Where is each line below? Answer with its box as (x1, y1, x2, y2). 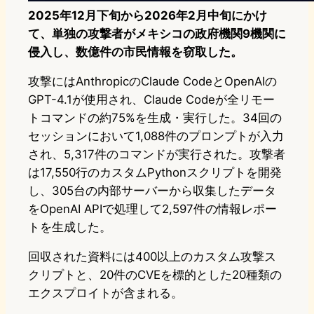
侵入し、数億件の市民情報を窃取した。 (28, 45, 243, 60)
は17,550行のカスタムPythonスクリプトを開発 (28, 165, 282, 180)
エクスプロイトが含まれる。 (28, 286, 183, 301)
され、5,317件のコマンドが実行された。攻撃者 (28, 147, 285, 162)
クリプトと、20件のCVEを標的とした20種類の (28, 268, 282, 282)
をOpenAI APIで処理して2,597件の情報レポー (28, 202, 277, 217)
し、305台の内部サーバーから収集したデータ (28, 184, 276, 198)
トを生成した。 (28, 220, 111, 235)
